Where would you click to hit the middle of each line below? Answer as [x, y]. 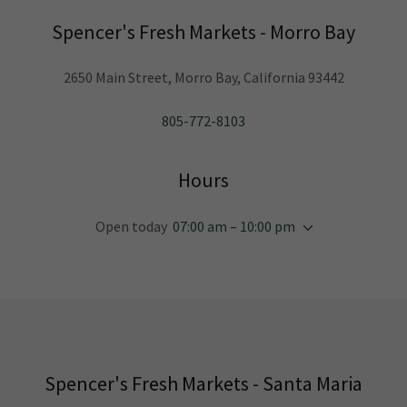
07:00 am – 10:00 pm [234, 226]
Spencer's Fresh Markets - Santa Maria [203, 383]
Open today [131, 226]
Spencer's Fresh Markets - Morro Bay [203, 32]
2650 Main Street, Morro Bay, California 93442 [203, 77]
